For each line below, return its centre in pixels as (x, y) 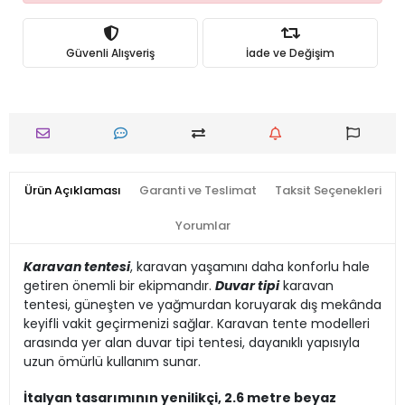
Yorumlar (202, 226)
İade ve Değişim (290, 52)
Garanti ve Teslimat (198, 190)
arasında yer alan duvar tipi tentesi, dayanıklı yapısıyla (192, 343)
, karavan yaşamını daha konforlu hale (250, 267)
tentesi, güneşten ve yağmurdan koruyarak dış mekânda (202, 305)
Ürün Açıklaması (72, 190)
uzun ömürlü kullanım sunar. (112, 362)
